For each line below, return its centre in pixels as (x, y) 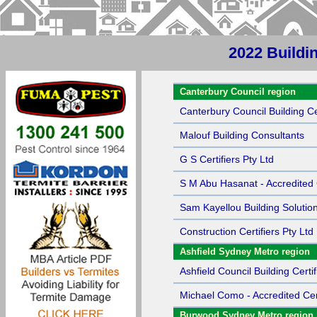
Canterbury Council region (238, 92)
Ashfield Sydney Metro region (245, 252)
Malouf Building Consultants (242, 135)
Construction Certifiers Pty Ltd (247, 231)
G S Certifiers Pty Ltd (227, 159)
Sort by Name (209, 77)
